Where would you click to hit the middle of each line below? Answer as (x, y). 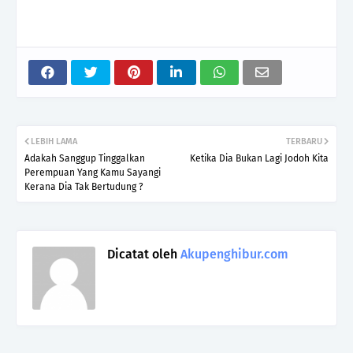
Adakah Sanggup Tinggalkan (85, 159)
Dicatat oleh (142, 255)
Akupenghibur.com (233, 255)
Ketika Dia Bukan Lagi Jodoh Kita (259, 159)
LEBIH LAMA (54, 142)
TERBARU (304, 142)
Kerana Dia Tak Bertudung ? (84, 187)
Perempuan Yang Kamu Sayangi (93, 173)
